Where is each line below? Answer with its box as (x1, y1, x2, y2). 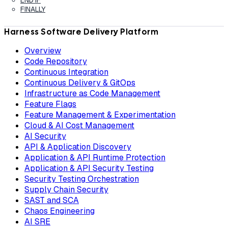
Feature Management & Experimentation (24, 109, 176, 120)
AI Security (24, 130, 66, 141)
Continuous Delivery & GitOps (24, 77, 135, 88)
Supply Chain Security (24, 184, 108, 195)
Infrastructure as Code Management (24, 88, 160, 99)
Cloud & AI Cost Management (24, 120, 134, 131)
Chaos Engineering (24, 205, 95, 216)
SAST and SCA (24, 194, 79, 206)
